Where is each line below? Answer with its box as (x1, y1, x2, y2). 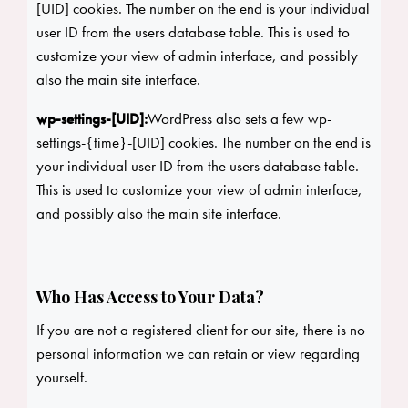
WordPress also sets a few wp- (148, 108, 331, 129)
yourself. (36, 367, 87, 388)
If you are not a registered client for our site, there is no (36, 320, 365, 341)
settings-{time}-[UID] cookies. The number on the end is (36, 132, 371, 153)
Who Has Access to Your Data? (36, 286, 264, 309)
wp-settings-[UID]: (36, 108, 148, 129)
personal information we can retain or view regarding (36, 343, 360, 364)
